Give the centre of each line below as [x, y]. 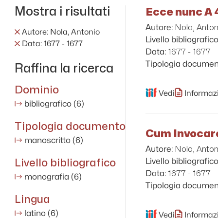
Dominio [37, 90]
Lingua [32, 199]
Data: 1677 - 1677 [52, 44]
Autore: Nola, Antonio [61, 32]
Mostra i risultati [62, 11]
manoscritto [48, 140]
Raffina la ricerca [64, 68]
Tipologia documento [70, 126]
